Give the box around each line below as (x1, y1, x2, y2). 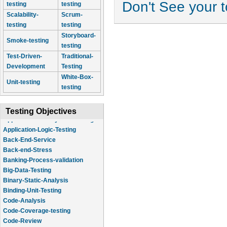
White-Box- (61, 73, 93, 81)
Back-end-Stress (3, 143, 52, 150)
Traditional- (61, 53, 93, 60)
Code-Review (3, 214, 42, 221)
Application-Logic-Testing (3, 123, 76, 130)
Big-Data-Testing (3, 164, 51, 171)
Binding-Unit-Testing (3, 184, 61, 191)
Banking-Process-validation (3, 154, 83, 161)
